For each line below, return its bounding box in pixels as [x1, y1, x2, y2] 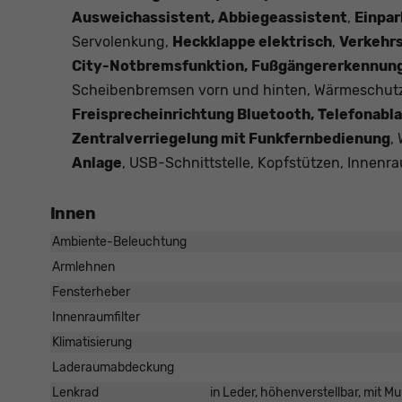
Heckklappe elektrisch [172, 33, 332, 51]
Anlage [72, 154, 122, 172]
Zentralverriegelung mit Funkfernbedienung [72, 130, 390, 148]
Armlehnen [52, 259, 115, 275]
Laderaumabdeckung [52, 360, 174, 376]
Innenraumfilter [52, 310, 140, 326]
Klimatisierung [52, 335, 132, 351]
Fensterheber [52, 284, 130, 301]
